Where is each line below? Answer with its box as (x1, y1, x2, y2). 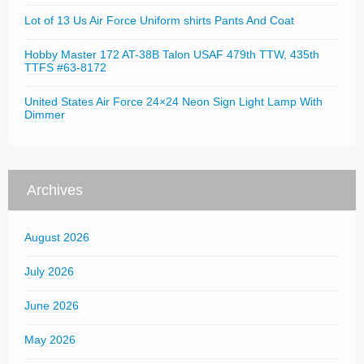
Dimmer (24, 108, 65, 121)
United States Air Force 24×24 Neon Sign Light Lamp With (24, 95, 323, 108)
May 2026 (24, 333, 76, 346)
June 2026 (24, 299, 79, 312)
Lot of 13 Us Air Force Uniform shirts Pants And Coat (24, 14, 294, 27)
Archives (27, 182, 83, 198)
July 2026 (24, 265, 74, 278)
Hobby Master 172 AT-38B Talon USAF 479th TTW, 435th (24, 48, 319, 61)
